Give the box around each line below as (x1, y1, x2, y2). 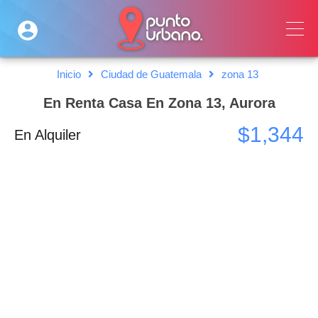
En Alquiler (14, 127, 81, 143)
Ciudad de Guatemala (101, 68, 202, 80)
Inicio (57, 68, 81, 80)
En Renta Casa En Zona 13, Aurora (43, 95, 275, 111)
